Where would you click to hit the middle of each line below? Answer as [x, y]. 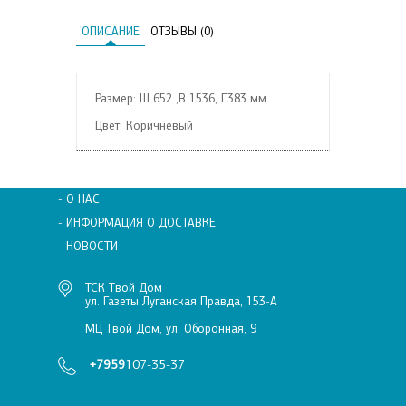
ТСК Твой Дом [124, 288]
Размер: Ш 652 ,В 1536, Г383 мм [181, 98]
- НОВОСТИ [88, 246]
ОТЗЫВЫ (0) [182, 31]
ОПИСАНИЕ [111, 31]
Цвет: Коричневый [144, 126]
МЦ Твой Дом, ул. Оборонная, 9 [171, 329]
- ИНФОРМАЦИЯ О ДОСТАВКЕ [137, 222]
